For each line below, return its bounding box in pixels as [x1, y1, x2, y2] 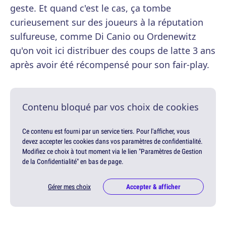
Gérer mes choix [48, 182, 91, 191]
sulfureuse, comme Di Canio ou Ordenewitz [10, 30, 196, 42]
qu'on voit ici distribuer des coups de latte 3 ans [10, 44, 215, 56]
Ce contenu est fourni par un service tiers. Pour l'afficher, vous [22, 126, 190, 136]
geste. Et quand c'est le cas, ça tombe [10, 2, 171, 14]
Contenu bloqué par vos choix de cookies [22, 100, 199, 113]
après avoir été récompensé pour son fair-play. [10, 58, 209, 71]
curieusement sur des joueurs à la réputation [10, 16, 203, 28]
